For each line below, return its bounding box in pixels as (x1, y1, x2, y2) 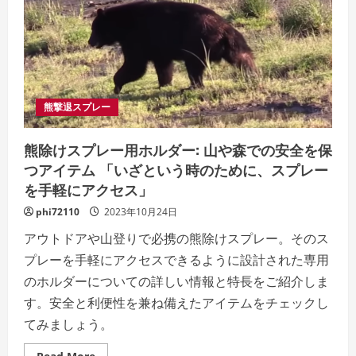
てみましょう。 (24, 315, 113, 333)
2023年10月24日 (102, 204, 177, 219)
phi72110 (36, 204, 79, 219)
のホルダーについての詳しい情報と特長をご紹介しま (24, 272, 329, 290)
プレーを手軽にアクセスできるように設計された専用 (24, 250, 329, 269)
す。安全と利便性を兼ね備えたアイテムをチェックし (24, 293, 329, 311)
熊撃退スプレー (44, 99, 110, 114)
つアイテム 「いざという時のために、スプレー (24, 158, 328, 180)
